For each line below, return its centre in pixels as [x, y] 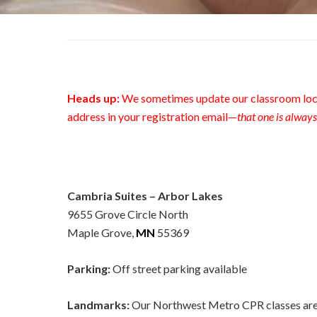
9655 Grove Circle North [128, 214]
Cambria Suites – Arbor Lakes [145, 196]
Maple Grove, [102, 232]
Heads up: [93, 98]
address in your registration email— [152, 116]
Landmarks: [98, 305]
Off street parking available [179, 269]
